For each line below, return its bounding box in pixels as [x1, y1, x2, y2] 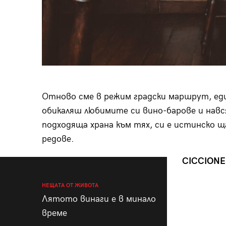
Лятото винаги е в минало [41, 193, 156, 204]
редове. [41, 133, 74, 144]
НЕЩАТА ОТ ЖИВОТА [41, 182, 98, 189]
